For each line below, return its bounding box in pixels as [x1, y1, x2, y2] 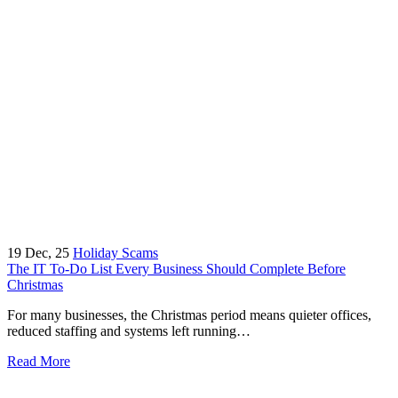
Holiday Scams [73, 244, 158, 260]
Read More [7, 353, 70, 369]
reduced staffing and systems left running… [7, 322, 251, 338]
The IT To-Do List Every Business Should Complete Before [7, 260, 346, 276]
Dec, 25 [25, 244, 69, 260]
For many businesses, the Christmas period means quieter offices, [7, 306, 371, 322]
